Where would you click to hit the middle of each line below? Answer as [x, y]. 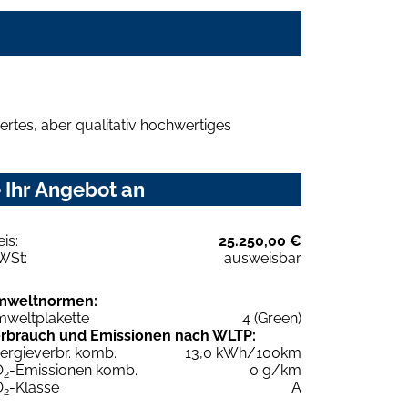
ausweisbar [263, 258]
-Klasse [34, 387]
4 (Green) [272, 318]
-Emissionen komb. [73, 370]
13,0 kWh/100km [243, 352]
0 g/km [275, 370]
